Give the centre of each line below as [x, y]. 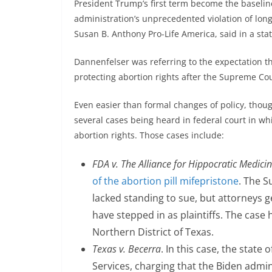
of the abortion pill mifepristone [165, 181]
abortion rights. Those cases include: [149, 135]
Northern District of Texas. [153, 232]
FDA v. [105, 164]
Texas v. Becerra [127, 249]
